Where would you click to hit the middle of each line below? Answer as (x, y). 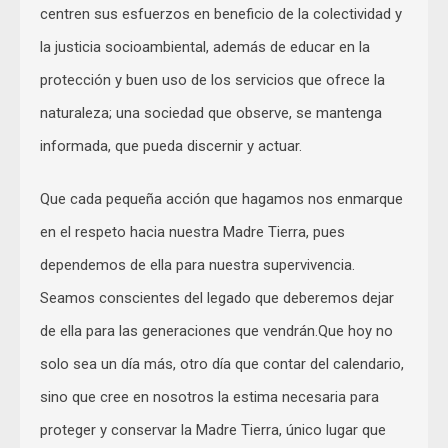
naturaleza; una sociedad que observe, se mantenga (211, 112)
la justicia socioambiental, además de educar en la (205, 46)
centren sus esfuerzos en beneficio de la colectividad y (221, 13)
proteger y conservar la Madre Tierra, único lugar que (213, 429)
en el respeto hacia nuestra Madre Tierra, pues (192, 231)
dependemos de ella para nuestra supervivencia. (197, 264)
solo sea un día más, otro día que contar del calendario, (222, 363)
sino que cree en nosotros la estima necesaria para (209, 396)
